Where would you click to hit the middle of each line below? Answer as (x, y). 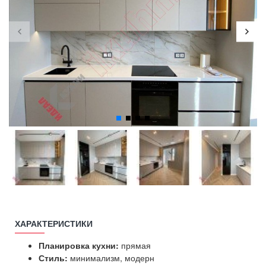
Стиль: (53, 257)
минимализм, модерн (111, 257)
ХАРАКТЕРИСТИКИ (54, 223)
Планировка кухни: (80, 245)
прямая (136, 245)
